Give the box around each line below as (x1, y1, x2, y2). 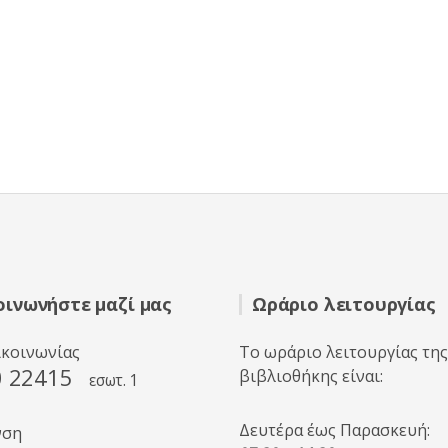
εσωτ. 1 (89, 370, 139, 391)
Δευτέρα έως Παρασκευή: (239, 419, 430, 441)
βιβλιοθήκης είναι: (239, 365, 383, 387)
